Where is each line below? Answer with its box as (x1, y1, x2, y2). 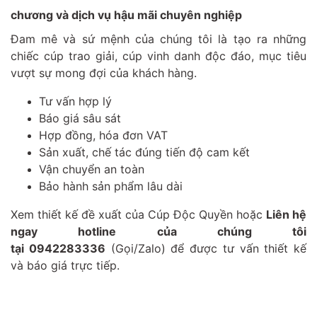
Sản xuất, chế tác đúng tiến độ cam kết (39, 144, 250, 159)
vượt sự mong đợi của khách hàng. (11, 65, 197, 80)
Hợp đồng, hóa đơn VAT (39, 127, 168, 142)
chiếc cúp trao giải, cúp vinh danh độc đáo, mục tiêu (11, 48, 306, 63)
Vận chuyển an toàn (39, 161, 144, 176)
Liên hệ (266, 207, 306, 221)
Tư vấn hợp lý (39, 93, 112, 108)
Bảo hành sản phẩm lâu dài (39, 178, 183, 193)
